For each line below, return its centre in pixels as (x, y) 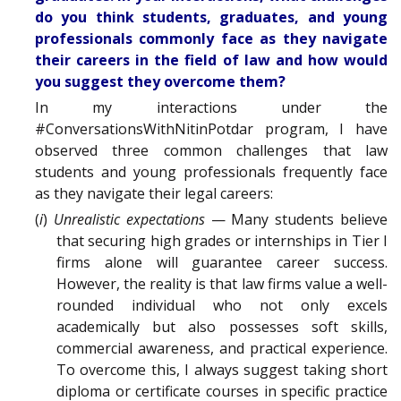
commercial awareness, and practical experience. (222, 349)
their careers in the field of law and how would (211, 60)
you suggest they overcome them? (160, 82)
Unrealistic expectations (129, 220)
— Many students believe (296, 220)
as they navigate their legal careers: (154, 194)
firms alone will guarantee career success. (222, 263)
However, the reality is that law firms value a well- (222, 284)
